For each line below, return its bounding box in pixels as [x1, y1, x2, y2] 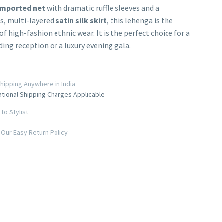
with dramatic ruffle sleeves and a [45, 2, 159, 13]
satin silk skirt [55, 15, 107, 25]
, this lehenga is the [106, 15, 173, 25]
